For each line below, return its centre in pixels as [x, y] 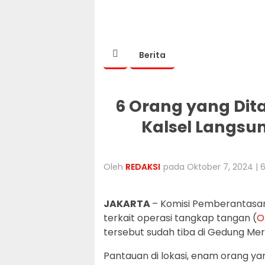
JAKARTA [128, 204]
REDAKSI [143, 167]
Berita [152, 55]
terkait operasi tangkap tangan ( [180, 218]
